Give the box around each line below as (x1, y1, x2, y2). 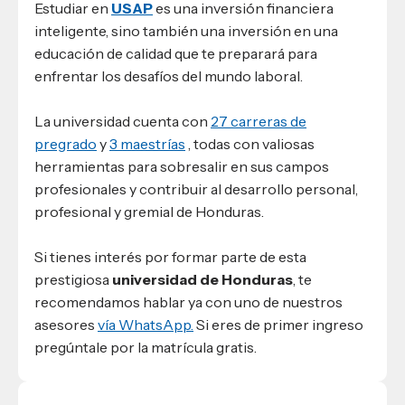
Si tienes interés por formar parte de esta (34, 247, 306, 266)
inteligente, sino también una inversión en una (34, 22, 338, 41)
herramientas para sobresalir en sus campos (34, 157, 329, 176)
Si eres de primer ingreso (193, 315, 363, 334)
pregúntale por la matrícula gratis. (34, 337, 257, 356)
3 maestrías (109, 135, 185, 154)
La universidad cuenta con (34, 112, 211, 131)
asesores (34, 315, 98, 334)
